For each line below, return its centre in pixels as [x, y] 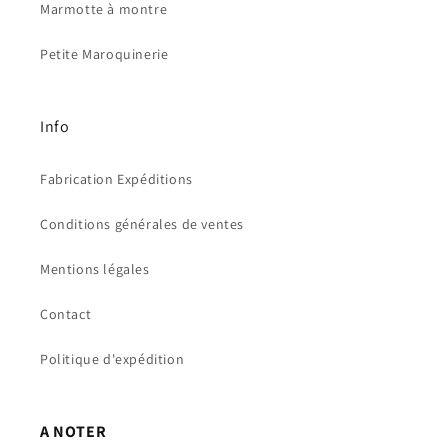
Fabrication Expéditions [116, 179]
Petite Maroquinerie [104, 54]
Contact [66, 314]
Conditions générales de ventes [142, 224]
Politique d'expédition [112, 359]
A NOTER [73, 431]
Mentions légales [95, 269]
